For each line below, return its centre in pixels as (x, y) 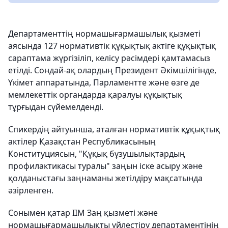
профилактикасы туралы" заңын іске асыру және (105, 166)
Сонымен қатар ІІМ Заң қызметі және (83, 213)
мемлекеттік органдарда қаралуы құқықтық (95, 95)
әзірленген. (31, 190)
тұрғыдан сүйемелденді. (56, 107)
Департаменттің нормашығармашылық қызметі (104, 34)
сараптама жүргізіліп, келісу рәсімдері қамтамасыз (109, 58)
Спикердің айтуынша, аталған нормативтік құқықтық (114, 129)
